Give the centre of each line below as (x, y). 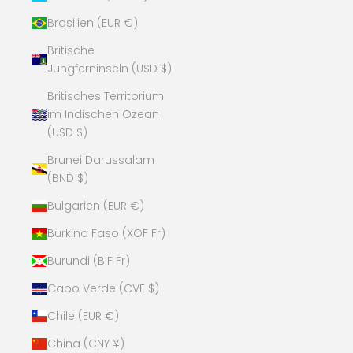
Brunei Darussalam (101, 160)
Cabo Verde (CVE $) (103, 288)
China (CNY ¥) (86, 343)
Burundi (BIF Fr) (89, 260)
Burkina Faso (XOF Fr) (106, 233)
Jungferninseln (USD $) (110, 68)
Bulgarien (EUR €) (96, 205)
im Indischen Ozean (103, 114)
